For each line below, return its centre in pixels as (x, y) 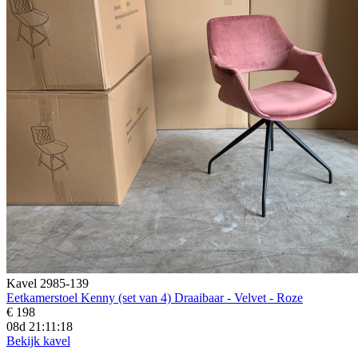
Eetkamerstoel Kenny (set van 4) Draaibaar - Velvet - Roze (155, 297)
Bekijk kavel (38, 340)
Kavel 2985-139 (48, 283)
